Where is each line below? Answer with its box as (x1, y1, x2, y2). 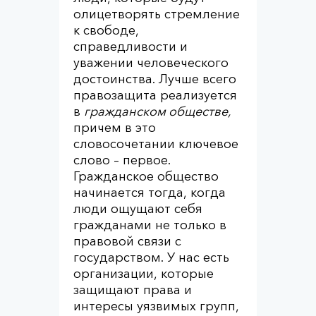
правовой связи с (73, 233, 181, 249)
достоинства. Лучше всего (73, 71, 236, 87)
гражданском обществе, (84, 104, 231, 119)
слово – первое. (73, 152, 171, 168)
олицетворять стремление (73, 6, 240, 22)
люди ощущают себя (73, 201, 202, 217)
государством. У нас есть (73, 250, 229, 265)
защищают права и (73, 282, 192, 298)
